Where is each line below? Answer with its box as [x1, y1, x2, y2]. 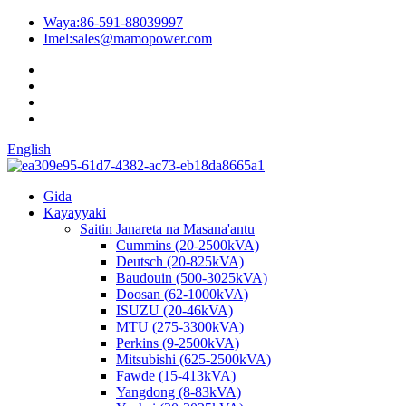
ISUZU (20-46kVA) [116, 303, 233, 318]
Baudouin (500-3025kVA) [116, 270, 267, 285]
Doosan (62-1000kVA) [116, 286, 248, 302]
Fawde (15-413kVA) [116, 368, 236, 383]
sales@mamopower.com [72, 31, 212, 46]
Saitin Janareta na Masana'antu [80, 221, 255, 237]
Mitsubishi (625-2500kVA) [116, 352, 271, 367]
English [7, 141, 51, 157]
